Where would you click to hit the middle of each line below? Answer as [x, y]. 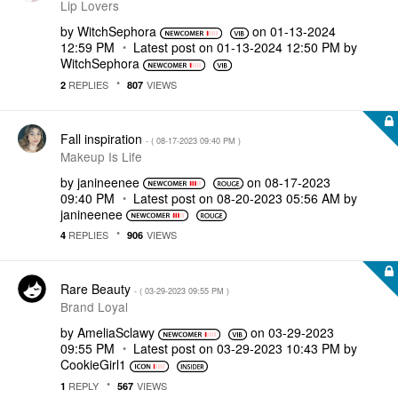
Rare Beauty [97, 289]
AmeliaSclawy [116, 332]
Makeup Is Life [101, 156]
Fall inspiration [103, 138]
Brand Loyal [94, 306]
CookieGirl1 [93, 364]
